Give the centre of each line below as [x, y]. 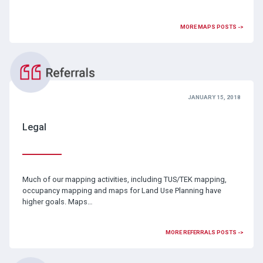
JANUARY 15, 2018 [215, 97]
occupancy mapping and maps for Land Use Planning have [122, 190]
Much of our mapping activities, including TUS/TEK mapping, [124, 179]
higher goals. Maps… [57, 201]
